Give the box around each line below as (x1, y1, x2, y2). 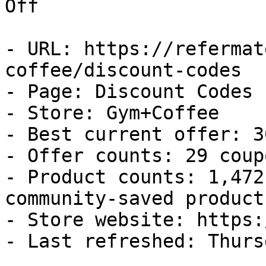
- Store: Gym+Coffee (5, 102, 219, 123)
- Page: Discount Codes (5, 81, 253, 102)
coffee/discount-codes (5, 59, 242, 81)
